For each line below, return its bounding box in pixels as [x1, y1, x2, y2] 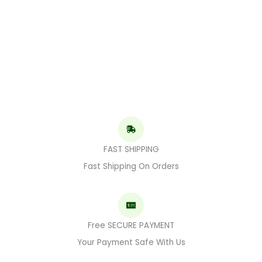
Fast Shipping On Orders [83, 161, 179, 173]
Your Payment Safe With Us [77, 237, 185, 249]
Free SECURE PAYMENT [88, 220, 174, 232]
